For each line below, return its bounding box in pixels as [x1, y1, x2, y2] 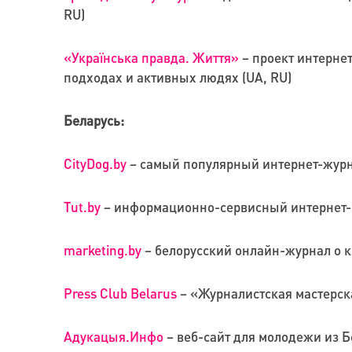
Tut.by [63, 198, 101, 216]
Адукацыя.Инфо [63, 328, 163, 346]
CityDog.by [63, 155, 126, 173]
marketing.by [63, 241, 141, 259]
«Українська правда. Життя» [63, 49, 239, 67]
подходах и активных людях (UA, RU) [63, 68, 291, 86]
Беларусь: [63, 112, 124, 130]
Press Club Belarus [63, 284, 177, 302]
